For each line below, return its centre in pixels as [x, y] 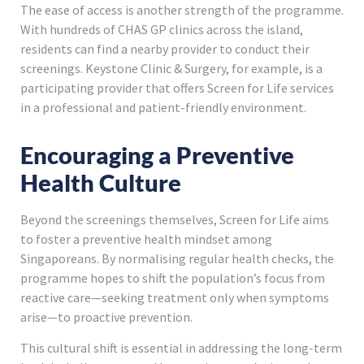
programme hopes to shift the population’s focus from [173, 277]
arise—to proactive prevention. [108, 316]
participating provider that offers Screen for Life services [177, 87]
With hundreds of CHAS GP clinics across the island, [162, 29]
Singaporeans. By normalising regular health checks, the [177, 258]
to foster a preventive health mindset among [146, 238]
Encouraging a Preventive [157, 155]
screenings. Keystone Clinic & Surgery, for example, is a [171, 68]
